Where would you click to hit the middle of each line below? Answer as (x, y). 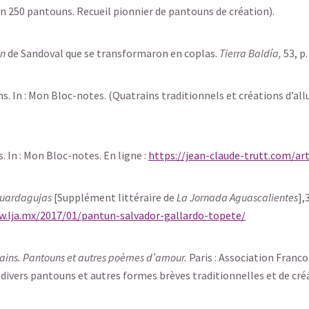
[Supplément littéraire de (114, 197)
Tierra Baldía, (250, 53)
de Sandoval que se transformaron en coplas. (112, 53)
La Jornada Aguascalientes (237, 197)
